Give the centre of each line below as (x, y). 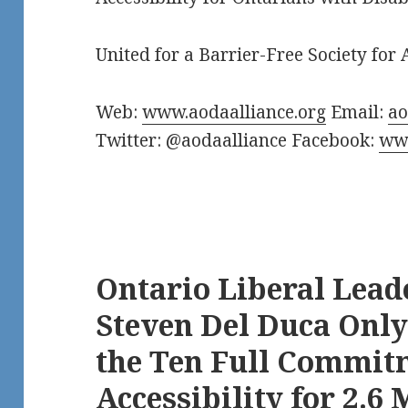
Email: (357, 112)
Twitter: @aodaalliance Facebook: (238, 141)
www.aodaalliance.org (235, 112)
